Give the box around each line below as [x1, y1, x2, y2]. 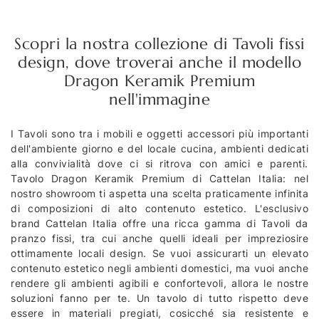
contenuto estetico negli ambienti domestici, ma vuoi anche [11, 262, 308, 275]
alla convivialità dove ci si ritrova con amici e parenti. [11, 157, 308, 170]
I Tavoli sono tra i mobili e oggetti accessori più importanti [11, 127, 308, 140]
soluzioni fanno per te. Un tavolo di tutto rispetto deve [11, 292, 308, 305]
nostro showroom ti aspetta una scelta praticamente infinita [11, 187, 308, 200]
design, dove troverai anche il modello [18, 53, 301, 73]
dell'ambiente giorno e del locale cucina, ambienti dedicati [11, 142, 308, 155]
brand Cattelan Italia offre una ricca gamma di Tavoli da [11, 217, 308, 230]
